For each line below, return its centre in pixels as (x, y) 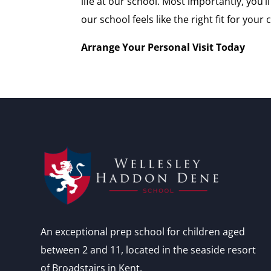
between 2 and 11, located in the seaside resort (149, 250)
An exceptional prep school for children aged (143, 231)
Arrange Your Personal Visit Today (163, 47)
